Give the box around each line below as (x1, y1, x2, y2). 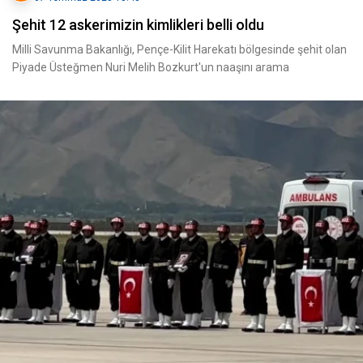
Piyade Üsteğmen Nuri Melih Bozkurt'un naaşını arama (12, 61, 289, 74)
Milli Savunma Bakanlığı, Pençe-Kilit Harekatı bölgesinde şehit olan (12, 43, 347, 56)
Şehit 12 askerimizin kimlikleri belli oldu (12, 16, 264, 33)
